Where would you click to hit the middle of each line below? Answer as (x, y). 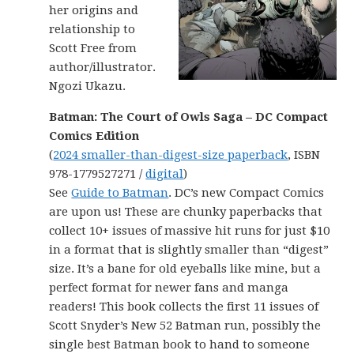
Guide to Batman (120, 193)
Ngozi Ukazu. (88, 86)
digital (165, 174)
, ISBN (304, 155)
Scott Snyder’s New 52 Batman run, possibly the (185, 326)
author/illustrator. (103, 67)
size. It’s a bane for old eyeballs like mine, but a (185, 269)
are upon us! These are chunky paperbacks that (186, 212)
